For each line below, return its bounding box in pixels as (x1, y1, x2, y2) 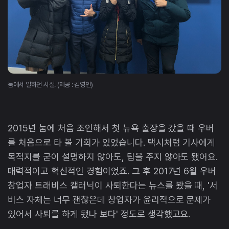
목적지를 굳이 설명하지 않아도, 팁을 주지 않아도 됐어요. (8, 151, 218, 162)
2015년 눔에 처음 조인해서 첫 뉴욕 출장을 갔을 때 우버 (8, 122, 215, 133)
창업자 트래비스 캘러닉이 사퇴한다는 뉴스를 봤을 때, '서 (8, 179, 218, 191)
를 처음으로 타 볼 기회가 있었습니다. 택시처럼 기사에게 (8, 136, 216, 148)
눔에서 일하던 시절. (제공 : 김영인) (8, 80, 93, 88)
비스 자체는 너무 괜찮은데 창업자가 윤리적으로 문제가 (8, 194, 211, 205)
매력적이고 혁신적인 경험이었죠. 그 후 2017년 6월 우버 (8, 165, 217, 176)
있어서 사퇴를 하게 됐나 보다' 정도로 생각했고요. (8, 208, 193, 219)
